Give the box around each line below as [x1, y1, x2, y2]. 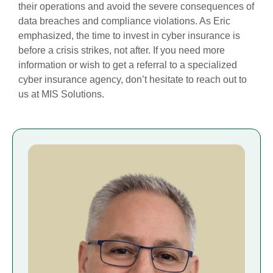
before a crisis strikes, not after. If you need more [18, 44, 225, 55]
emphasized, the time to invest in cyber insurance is [18, 30, 240, 41]
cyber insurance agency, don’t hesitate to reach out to [18, 74, 247, 85]
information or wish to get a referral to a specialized [18, 59, 237, 70]
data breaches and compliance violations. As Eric [18, 15, 230, 26]
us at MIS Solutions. [18, 88, 104, 99]
